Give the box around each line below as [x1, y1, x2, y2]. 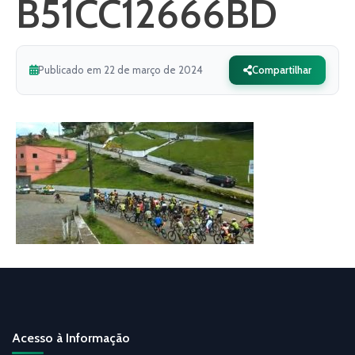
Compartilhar [252, 63, 311, 76]
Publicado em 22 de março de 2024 [38, 63, 203, 76]
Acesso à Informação [12, 330, 130, 345]
